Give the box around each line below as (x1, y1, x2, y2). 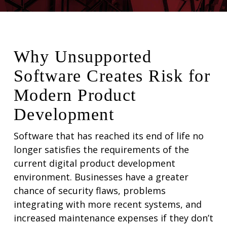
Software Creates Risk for (13, 66, 211, 85)
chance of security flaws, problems (13, 184, 166, 197)
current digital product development (13, 157, 175, 169)
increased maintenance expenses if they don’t (13, 211, 213, 224)
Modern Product (13, 85, 136, 104)
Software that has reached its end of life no (13, 129, 204, 142)
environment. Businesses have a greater (13, 170, 188, 183)
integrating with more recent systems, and (13, 198, 202, 210)
